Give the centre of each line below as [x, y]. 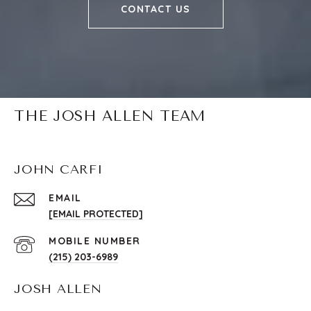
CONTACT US [155, 9]
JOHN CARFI [59, 170]
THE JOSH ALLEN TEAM [110, 116]
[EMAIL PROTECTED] [96, 214]
